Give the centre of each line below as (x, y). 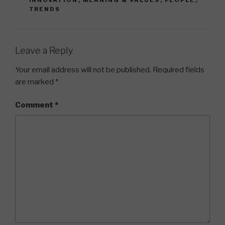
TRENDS (45, 9)
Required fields (179, 70)
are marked (35, 82)
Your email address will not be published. (83, 70)
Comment (35, 105)
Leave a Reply (44, 51)
